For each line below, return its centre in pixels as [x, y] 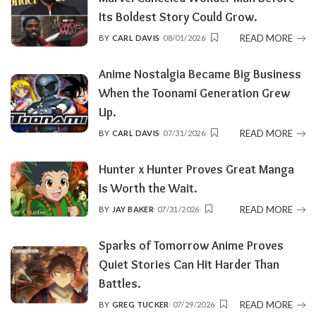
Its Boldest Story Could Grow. [178, 17]
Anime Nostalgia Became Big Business [200, 74]
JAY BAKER [133, 209]
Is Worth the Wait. [148, 188]
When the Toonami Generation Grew [194, 93]
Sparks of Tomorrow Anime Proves [191, 245]
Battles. [120, 284]
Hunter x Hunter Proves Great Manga [196, 169]
